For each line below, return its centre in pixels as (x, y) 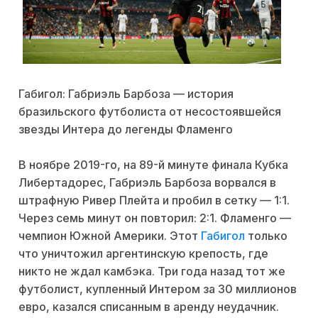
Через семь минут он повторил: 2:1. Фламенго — (155, 218)
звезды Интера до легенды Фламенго (126, 130)
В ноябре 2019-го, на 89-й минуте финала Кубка (153, 165)
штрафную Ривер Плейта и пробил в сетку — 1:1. (154, 201)
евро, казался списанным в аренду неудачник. (149, 307)
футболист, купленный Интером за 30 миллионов (158, 289)
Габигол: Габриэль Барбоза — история (126, 94)
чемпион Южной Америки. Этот (110, 236)
